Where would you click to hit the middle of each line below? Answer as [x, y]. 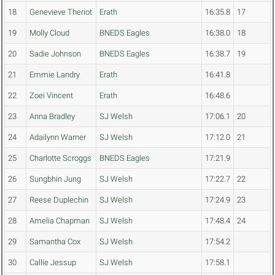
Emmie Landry [55, 75]
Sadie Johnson [55, 54]
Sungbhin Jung [55, 179]
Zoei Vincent [51, 96]
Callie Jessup [53, 263]
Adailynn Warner [58, 137]
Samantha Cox [55, 242]
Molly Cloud [49, 33]
